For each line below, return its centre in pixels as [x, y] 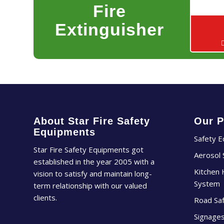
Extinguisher [109, 29]
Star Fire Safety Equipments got [88, 150]
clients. [45, 198]
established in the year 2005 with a [94, 162]
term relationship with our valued [90, 186]
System [207, 183]
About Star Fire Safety [92, 121]
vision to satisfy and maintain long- [93, 174]
